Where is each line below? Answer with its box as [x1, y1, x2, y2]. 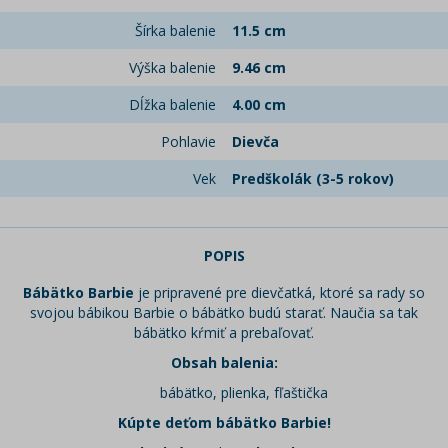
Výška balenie [129, 58, 216, 78]
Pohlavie [161, 132, 216, 152]
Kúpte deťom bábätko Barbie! [117, 413, 331, 433]
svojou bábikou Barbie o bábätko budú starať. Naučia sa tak [30, 303, 418, 323]
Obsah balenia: [170, 353, 278, 373]
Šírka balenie [135, 21, 216, 41]
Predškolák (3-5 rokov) [232, 169, 394, 189]
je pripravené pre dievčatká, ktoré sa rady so [134, 283, 425, 303]
